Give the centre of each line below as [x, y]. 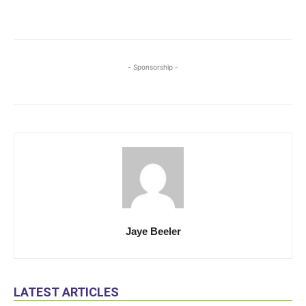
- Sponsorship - [153, 67]
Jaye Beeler [153, 231]
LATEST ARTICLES [66, 292]
